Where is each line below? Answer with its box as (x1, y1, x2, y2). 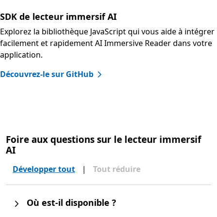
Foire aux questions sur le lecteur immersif (6, 133, 201, 146)
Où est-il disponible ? (27, 197, 116, 209)
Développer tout (13, 164, 75, 175)
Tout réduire (93, 164, 140, 175)
